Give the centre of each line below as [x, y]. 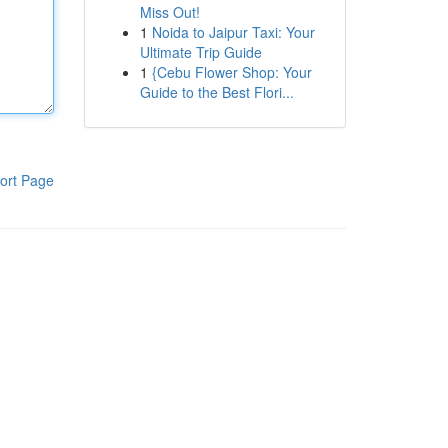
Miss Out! [169, 12]
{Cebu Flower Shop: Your [231, 72]
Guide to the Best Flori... [216, 92]
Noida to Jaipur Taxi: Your [233, 32]
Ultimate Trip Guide [200, 52]
